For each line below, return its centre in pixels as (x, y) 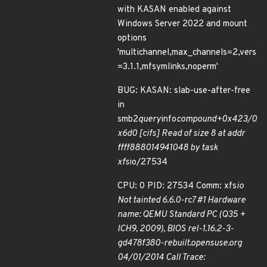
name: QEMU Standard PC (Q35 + (181, 215)
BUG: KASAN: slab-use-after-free (184, 91)
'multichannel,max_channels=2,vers (187, 53)
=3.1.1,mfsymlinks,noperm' (168, 67)
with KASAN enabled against (174, 10)
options (132, 38)
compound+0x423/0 (217, 119)
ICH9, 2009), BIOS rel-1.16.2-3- (176, 229)
